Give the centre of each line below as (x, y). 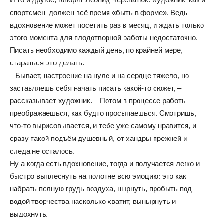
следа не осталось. (42, 151)
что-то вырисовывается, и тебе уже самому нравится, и (103, 126)
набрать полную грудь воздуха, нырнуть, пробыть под (101, 189)
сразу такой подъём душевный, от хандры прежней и (98, 138)
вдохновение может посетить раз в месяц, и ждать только (107, 25)
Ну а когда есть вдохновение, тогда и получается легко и (105, 163)
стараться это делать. (47, 63)
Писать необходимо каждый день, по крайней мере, (96, 50)
